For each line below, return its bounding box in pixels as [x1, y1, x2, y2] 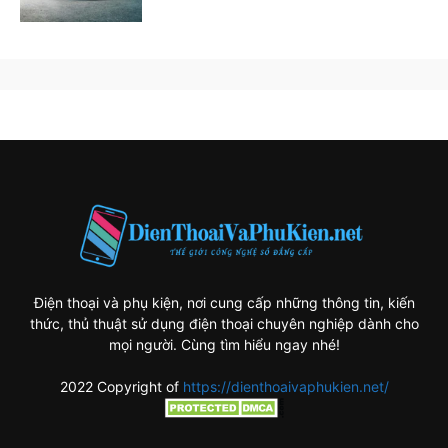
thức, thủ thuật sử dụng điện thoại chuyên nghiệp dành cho [29, 314, 419, 332]
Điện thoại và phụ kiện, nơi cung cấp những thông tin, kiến [33, 293, 415, 311]
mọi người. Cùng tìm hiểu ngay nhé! [108, 335, 340, 353]
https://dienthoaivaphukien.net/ [182, 377, 389, 395]
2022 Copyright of [59, 377, 183, 395]
